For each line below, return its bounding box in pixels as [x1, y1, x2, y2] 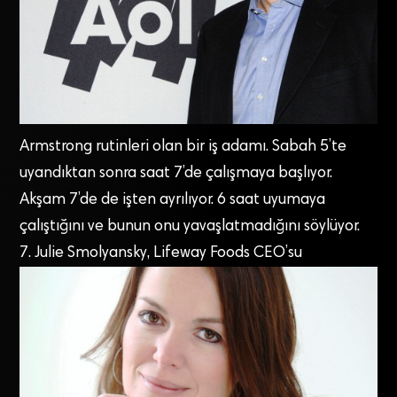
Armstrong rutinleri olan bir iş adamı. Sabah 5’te [19, 138, 347, 155]
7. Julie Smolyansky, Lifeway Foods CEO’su [19, 245, 303, 261]
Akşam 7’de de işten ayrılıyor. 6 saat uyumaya [19, 191, 326, 208]
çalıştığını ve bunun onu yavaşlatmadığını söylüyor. [19, 218, 361, 235]
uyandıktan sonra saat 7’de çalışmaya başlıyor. [19, 165, 333, 182]
